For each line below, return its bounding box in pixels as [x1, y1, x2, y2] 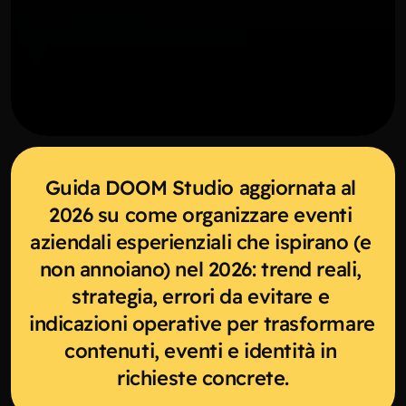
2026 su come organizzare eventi [49, 201, 353, 227]
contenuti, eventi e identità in [64, 337, 337, 363]
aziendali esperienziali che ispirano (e [30, 228, 372, 255]
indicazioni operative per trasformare [29, 310, 375, 336]
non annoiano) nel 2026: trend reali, [39, 256, 362, 282]
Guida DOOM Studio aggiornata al [44, 174, 356, 200]
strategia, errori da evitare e [72, 283, 330, 309]
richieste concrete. [117, 364, 289, 391]
